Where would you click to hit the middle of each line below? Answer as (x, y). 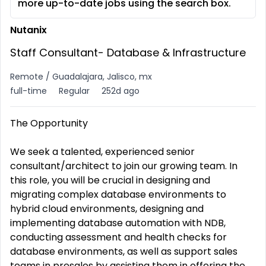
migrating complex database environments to (118, 194)
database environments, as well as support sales (124, 251)
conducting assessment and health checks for (118, 237)
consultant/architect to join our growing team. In (124, 166)
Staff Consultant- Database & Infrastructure (128, 53)
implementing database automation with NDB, (118, 223)
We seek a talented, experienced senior (102, 152)
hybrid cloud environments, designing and (107, 209)
